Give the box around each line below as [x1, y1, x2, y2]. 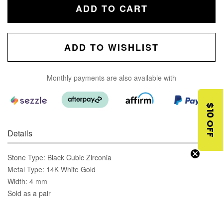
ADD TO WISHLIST [64, 41, 159, 54]
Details [7, 127, 32, 139]
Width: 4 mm [7, 176, 47, 186]
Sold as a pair [7, 188, 51, 198]
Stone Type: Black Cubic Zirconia [7, 152, 111, 162]
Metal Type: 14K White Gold [7, 164, 96, 174]
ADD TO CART [75, 2, 148, 15]
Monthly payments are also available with [47, 73, 176, 83]
